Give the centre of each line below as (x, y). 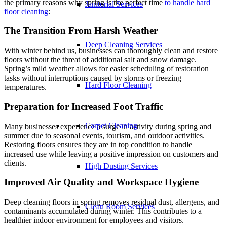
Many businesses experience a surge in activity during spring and (108, 126)
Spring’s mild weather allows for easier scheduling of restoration (106, 69)
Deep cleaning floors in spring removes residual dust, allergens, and (112, 202)
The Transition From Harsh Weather (81, 31)
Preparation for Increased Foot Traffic (84, 106)
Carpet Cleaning (111, 125)
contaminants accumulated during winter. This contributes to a (103, 211)
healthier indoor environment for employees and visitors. (94, 220)
